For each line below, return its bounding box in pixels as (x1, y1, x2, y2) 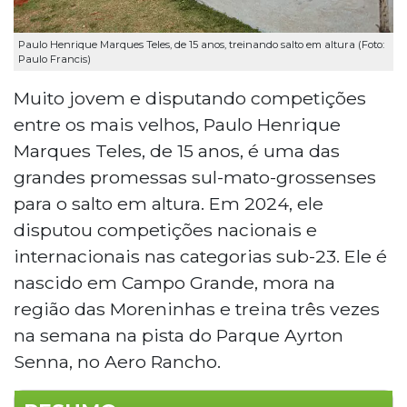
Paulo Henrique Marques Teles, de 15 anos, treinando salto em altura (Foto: (18, 37, 384, 51)
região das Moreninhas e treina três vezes (14, 297, 380, 320)
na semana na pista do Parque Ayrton (14, 323, 343, 346)
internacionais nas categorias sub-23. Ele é (14, 244, 387, 267)
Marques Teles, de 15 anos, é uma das (14, 139, 340, 162)
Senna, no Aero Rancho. (14, 350, 221, 372)
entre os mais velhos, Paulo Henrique (14, 113, 341, 135)
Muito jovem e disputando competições (14, 86, 366, 109)
